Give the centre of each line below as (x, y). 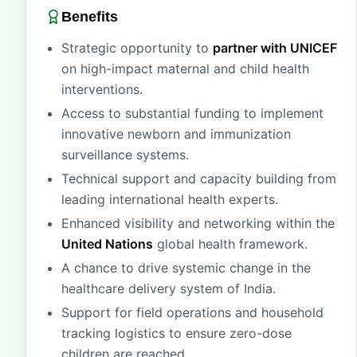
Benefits (90, 17)
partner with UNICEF (275, 48)
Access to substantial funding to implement (192, 113)
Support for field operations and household (192, 312)
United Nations (107, 244)
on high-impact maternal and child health (185, 69)
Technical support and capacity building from (199, 178)
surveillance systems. (125, 155)
